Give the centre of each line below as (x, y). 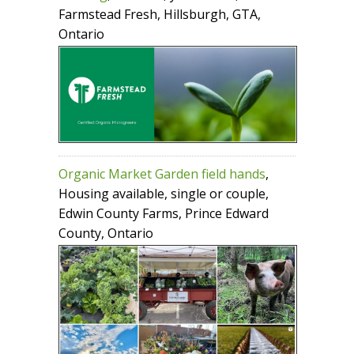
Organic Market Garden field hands (162, 173)
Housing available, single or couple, (164, 193)
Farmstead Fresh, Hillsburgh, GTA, (160, 15)
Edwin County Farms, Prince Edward (164, 213)
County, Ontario (106, 233)
